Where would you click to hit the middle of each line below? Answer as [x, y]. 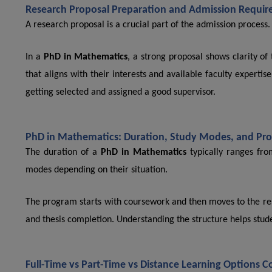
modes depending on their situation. [97, 170]
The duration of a [63, 153]
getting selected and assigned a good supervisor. [121, 93]
